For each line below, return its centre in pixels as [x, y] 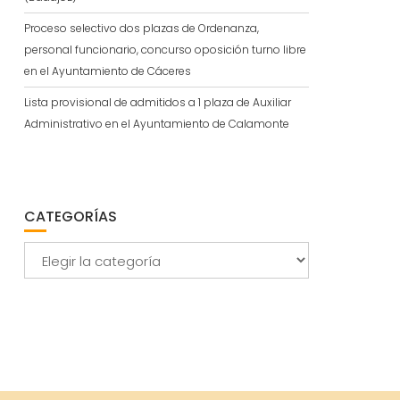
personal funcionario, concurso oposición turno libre [165, 50]
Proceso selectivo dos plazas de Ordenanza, [141, 28]
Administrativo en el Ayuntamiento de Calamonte [156, 124]
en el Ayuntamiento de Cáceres [107, 71]
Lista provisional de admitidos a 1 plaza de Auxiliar [157, 102]
